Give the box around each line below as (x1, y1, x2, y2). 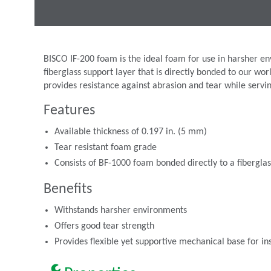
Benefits (44, 182, 92, 197)
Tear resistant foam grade (54, 143, 157, 153)
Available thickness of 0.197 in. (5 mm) (54, 127, 207, 137)
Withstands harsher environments (54, 206, 187, 216)
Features (44, 103, 95, 119)
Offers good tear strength (54, 221, 154, 232)
